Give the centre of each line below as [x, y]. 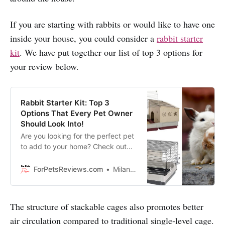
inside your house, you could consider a [83, 38]
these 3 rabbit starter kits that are [76, 157]
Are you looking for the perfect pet [77, 136]
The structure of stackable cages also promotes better [107, 207]
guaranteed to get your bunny [70, 168]
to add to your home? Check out [74, 147]
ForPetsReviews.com [68, 169]
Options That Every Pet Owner [77, 114]
